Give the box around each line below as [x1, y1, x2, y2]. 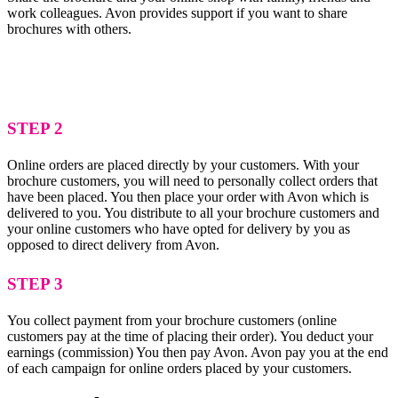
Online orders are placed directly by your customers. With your [7, 156, 359, 172]
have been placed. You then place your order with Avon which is [7, 188, 369, 204]
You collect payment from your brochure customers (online [7, 312, 337, 328]
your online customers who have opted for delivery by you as [7, 220, 350, 236]
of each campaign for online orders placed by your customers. [7, 360, 352, 376]
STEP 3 [7, 274, 63, 293]
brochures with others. [7, 20, 131, 36]
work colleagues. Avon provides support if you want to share [7, 4, 347, 20]
